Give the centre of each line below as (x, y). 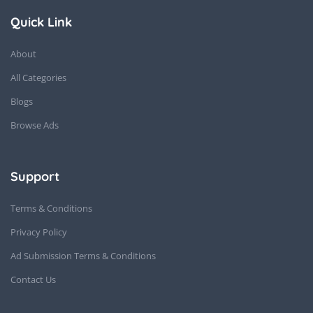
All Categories (38, 78)
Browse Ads (35, 125)
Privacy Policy (39, 232)
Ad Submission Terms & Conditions (83, 256)
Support (35, 177)
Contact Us (33, 280)
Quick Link (41, 22)
